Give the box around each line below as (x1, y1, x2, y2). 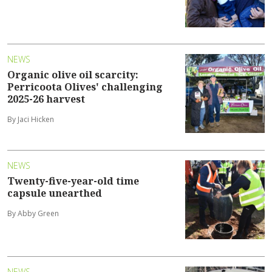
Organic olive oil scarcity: (7, 68, 138, 82)
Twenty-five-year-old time (7, 174, 139, 188)
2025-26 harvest (7, 92, 85, 106)
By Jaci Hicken (7, 114, 54, 125)
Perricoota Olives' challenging (7, 80, 163, 94)
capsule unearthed (7, 186, 102, 200)
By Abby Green (7, 208, 59, 219)
